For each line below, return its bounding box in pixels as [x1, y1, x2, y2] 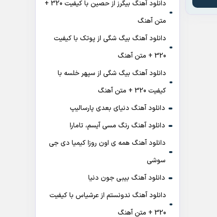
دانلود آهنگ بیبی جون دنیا [88, 173, 165, 183]
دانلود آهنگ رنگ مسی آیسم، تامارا [70, 121, 165, 131]
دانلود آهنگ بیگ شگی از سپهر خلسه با [58, 68, 167, 78]
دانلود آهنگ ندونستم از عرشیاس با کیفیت [49, 190, 167, 201]
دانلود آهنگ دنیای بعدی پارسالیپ [70, 103, 165, 113]
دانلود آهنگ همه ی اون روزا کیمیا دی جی [48, 138, 166, 148]
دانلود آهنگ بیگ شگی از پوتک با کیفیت [53, 33, 166, 44]
